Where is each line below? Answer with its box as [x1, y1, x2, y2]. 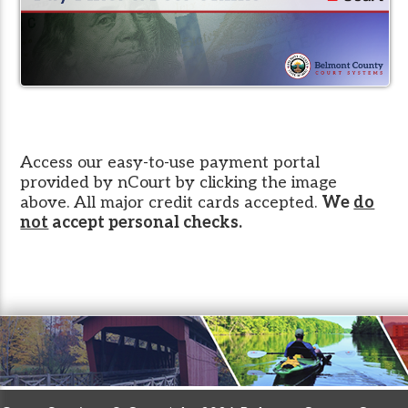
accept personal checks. [48, 212, 243, 232]
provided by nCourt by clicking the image [20, 172, 338, 192]
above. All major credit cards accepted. [20, 192, 322, 212]
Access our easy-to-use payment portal [20, 152, 321, 172]
